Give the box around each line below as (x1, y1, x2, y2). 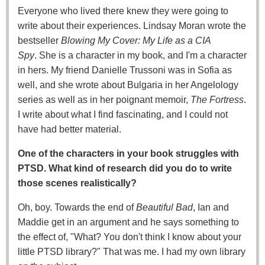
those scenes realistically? (18, 177, 137, 188)
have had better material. (18, 124, 121, 134)
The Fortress (190, 94, 244, 105)
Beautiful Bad (136, 202, 193, 212)
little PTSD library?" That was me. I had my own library (18, 246, 245, 257)
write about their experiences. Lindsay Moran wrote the (18, 20, 246, 31)
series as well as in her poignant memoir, (18, 94, 190, 105)
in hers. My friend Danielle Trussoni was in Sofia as (18, 64, 232, 75)
